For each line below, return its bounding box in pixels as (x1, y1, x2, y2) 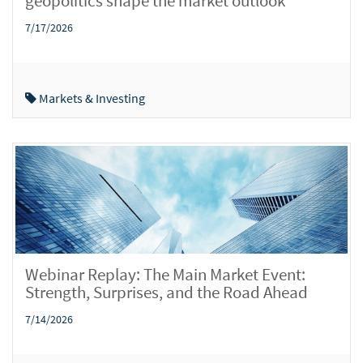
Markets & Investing (36, 90, 145, 106)
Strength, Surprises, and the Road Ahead (25, 280, 308, 303)
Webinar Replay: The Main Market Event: (25, 263, 305, 285)
